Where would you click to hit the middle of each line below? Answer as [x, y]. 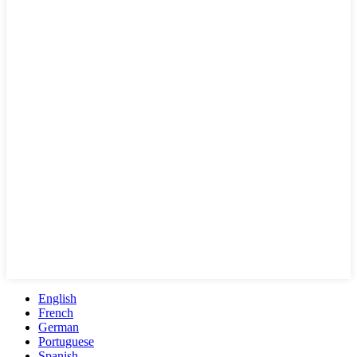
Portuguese [66, 341]
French [56, 312]
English [57, 298]
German [59, 327]
